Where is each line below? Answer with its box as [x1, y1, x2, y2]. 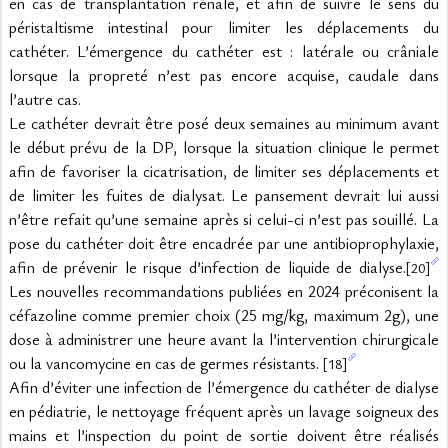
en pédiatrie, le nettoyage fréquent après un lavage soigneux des [9, 400, 439, 422]
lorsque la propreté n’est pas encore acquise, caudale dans [9, 64, 439, 86]
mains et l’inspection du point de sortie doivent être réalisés [9, 424, 439, 446]
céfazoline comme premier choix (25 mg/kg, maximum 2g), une [9, 304, 439, 326]
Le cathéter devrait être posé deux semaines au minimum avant [9, 112, 439, 134]
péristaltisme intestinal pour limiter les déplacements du [9, 16, 439, 38]
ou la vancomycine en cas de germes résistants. [9, 352, 323, 374]
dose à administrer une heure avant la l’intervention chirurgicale [9, 328, 439, 350]
